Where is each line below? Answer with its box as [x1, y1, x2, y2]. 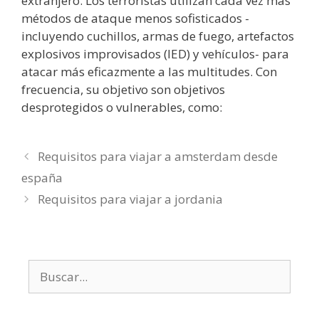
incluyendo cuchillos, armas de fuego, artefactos [21, 27, 294, 44]
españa [21, 169, 63, 187]
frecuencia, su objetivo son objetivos [21, 80, 225, 98]
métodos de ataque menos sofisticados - [21, 9, 249, 26]
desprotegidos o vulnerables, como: [21, 98, 222, 115]
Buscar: [28, 260, 70, 277]
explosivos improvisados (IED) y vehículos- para [21, 45, 289, 62]
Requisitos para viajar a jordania [38, 191, 224, 208]
